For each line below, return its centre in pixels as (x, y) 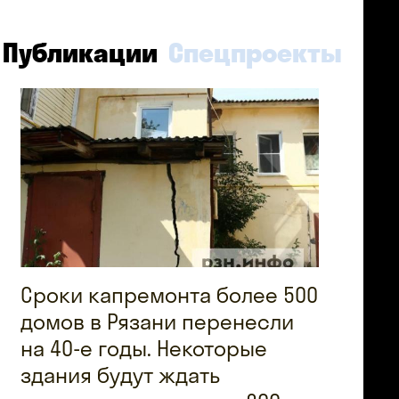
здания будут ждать (121, 375)
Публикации (81, 53)
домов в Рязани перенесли (158, 321)
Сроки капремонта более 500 (170, 294)
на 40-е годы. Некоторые (144, 348)
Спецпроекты (256, 53)
